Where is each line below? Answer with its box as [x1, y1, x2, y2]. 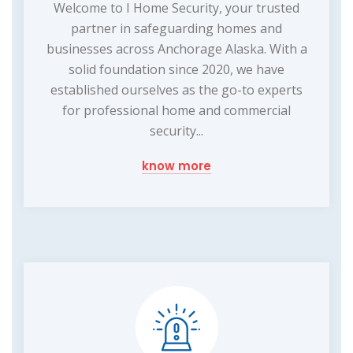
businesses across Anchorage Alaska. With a [46, 39, 307, 58]
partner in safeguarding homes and [71, 19, 282, 37]
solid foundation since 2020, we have [69, 60, 284, 78]
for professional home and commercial [62, 101, 291, 119]
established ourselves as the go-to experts [50, 80, 303, 98]
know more [142, 157, 211, 174]
